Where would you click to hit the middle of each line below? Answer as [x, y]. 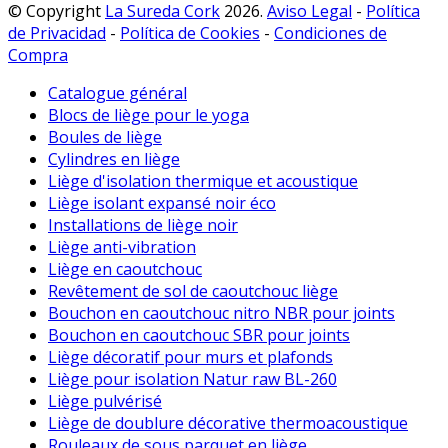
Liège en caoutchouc [125, 268]
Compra [38, 54]
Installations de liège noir [143, 224]
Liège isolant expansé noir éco [162, 202]
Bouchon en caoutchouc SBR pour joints [199, 334]
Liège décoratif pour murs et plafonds [190, 356]
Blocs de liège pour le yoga [148, 114]
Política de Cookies [190, 32]
